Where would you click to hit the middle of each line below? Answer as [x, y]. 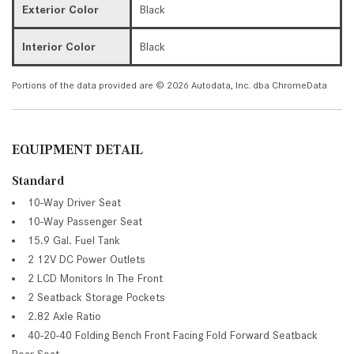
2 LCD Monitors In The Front [95, 278]
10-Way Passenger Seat [85, 221]
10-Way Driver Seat [74, 202]
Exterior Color [60, 9]
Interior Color [59, 46]
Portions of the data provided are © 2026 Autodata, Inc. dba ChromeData [169, 85]
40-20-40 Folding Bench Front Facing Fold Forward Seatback [173, 335]
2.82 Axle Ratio [64, 316]
